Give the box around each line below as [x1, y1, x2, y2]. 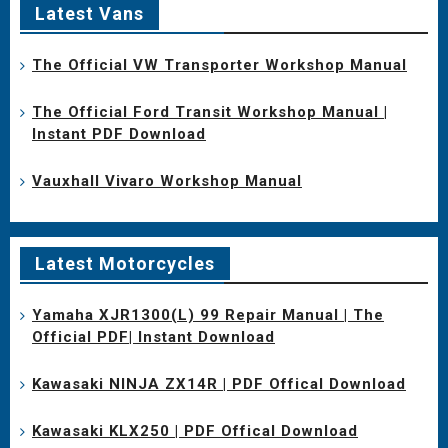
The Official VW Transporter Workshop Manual [32, 55, 407, 74]
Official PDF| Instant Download [32, 327, 275, 346]
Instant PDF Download [32, 124, 206, 143]
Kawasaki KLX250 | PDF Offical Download [32, 421, 358, 440]
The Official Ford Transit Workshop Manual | [32, 102, 388, 121]
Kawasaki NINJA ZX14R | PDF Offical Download [32, 374, 406, 393]
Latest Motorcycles [35, 252, 215, 274]
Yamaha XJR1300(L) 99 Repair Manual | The [32, 305, 384, 324]
